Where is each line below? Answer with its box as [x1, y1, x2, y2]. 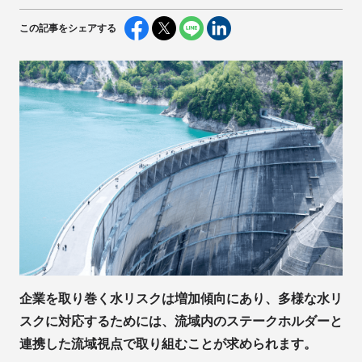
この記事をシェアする [19, 22, 116, 34]
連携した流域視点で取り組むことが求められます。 [19, 337, 317, 351]
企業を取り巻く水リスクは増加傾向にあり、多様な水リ [19, 292, 343, 306]
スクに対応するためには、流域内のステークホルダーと [19, 314, 343, 329]
